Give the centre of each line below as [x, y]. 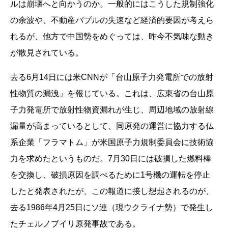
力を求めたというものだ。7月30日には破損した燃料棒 [111, 158]
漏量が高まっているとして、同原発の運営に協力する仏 [112, 126]
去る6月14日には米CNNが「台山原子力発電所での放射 [112, 77]
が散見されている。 [47, 52]
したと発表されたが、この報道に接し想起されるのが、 [112, 191]
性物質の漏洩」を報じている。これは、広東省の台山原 [112, 93]
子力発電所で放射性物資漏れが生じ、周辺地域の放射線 [112, 109]
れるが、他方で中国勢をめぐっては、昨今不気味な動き [112, 36]
